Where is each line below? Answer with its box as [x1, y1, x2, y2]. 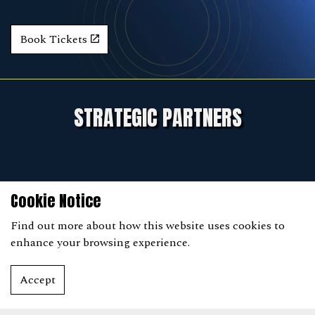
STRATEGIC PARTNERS [73, 101, 242, 134]
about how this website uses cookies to [84, 217, 285, 234]
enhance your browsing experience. [11, 234, 190, 251]
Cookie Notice [11, 189, 101, 212]
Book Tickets [20, 30, 87, 48]
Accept [20, 271, 56, 288]
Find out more [11, 217, 84, 234]
